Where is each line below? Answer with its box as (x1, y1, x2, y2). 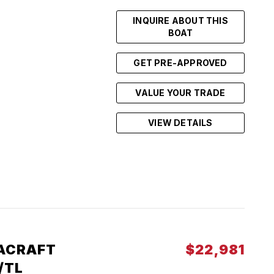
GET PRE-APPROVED (133, 57, 228, 68)
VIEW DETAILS (148, 117, 213, 128)
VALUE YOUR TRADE (135, 87, 226, 98)
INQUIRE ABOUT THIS (133, 15, 228, 26)
